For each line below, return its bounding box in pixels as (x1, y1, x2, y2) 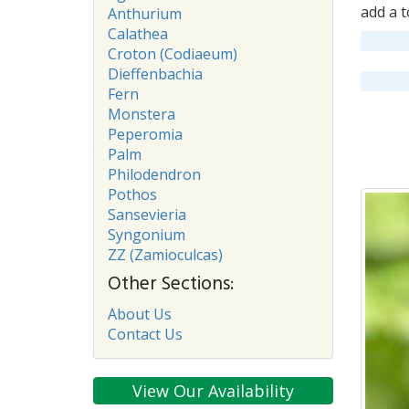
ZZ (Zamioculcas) (108, 245, 223, 265)
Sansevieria (108, 204, 186, 225)
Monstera (108, 104, 175, 124)
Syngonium (108, 225, 185, 245)
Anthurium (108, 4, 182, 24)
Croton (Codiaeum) (108, 44, 237, 64)
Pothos (108, 184, 157, 204)
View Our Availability (131, 380, 294, 402)
